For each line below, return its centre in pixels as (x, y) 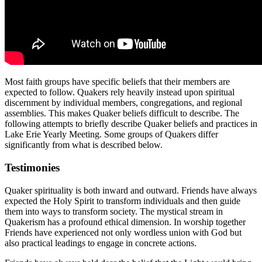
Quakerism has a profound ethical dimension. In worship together (125, 222)
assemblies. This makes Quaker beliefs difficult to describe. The (122, 113)
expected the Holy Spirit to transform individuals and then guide (123, 201)
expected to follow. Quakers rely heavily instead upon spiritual (120, 92)
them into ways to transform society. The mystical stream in (114, 211)
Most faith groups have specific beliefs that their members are (117, 82)
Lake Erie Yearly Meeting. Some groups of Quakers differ (111, 135)
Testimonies (32, 168)
